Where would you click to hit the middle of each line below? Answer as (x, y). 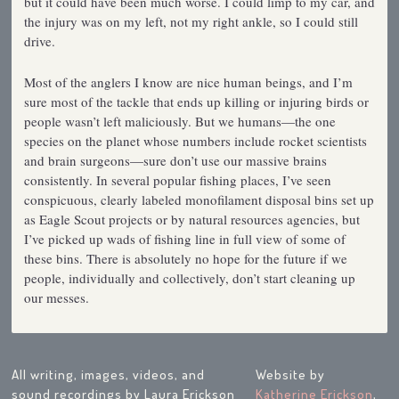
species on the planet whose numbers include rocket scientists (195, 140)
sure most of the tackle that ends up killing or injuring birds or (196, 101)
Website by (291, 374)
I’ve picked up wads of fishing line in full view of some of (184, 238)
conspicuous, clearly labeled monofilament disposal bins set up (199, 199)
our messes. (56, 297)
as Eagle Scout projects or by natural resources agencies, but (191, 219)
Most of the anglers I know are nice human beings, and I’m (188, 81)
